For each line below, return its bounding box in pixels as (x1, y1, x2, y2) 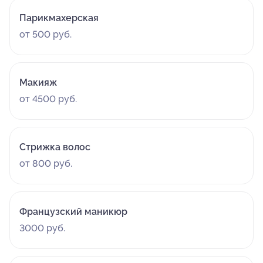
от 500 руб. (19, 29, 72, 40)
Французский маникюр (19, 206, 127, 217)
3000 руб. (19, 222, 65, 234)
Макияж (19, 77, 57, 88)
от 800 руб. (19, 158, 72, 169)
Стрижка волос (19, 141, 90, 153)
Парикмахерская (19, 12, 99, 23)
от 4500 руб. (19, 93, 77, 104)
